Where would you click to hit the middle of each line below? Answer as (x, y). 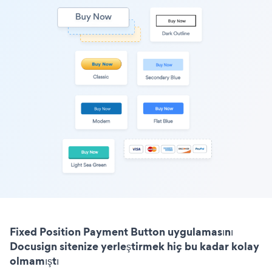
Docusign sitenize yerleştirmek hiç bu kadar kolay (134, 246)
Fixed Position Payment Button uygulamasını (121, 232)
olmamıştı (34, 261)
